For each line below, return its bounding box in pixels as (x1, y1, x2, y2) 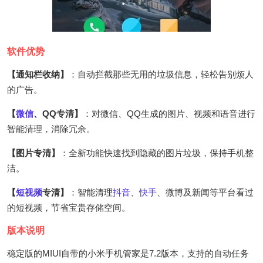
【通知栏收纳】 (7, 69, 69, 79)
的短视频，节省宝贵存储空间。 (7, 202, 130, 213)
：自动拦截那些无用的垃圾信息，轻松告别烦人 (69, 69, 254, 79)
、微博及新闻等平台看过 (157, 187, 254, 197)
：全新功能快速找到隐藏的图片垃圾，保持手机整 (60, 147, 254, 158)
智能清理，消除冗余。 (7, 123, 95, 134)
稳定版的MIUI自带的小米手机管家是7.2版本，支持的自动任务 (7, 248, 249, 258)
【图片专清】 (7, 147, 60, 158)
